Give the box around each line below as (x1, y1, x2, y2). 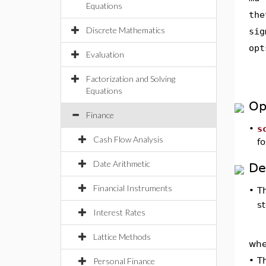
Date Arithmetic (93, 159, 150, 169)
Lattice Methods (93, 232, 151, 242)
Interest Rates (93, 207, 145, 217)
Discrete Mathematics (86, 25, 165, 35)
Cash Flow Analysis (93, 134, 163, 144)
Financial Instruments (93, 183, 172, 193)
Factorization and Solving (86, 74, 175, 84)
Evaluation (86, 49, 124, 59)
